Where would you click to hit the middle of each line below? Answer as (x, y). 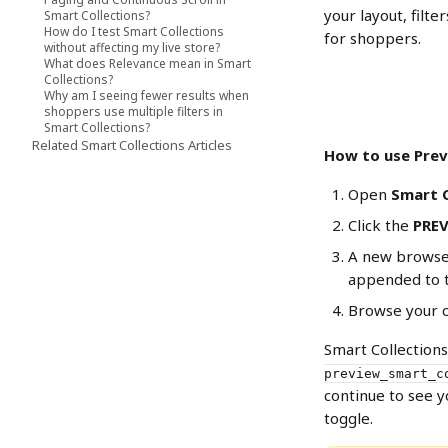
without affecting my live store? (132, 47)
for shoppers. (372, 38)
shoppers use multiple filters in (133, 111)
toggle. (348, 418)
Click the (380, 225)
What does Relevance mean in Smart (147, 63)
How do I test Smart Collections (134, 31)
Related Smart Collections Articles (132, 145)
